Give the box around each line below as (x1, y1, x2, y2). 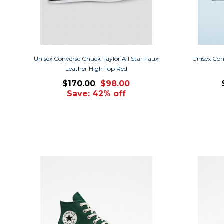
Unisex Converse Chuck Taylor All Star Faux (34, 54, 159, 62)
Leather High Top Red (65, 64, 127, 72)
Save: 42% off (66, 88, 126, 98)
